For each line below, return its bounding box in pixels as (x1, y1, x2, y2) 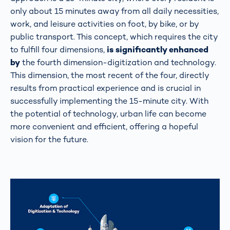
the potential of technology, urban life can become (10, 108, 206, 119)
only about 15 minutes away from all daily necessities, (10, 5, 219, 16)
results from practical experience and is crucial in (10, 82, 201, 93)
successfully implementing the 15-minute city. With (10, 95, 208, 106)
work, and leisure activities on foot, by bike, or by (10, 18, 199, 29)
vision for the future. (10, 133, 88, 145)
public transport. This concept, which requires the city (10, 31, 218, 42)
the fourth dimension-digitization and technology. (20, 56, 216, 68)
